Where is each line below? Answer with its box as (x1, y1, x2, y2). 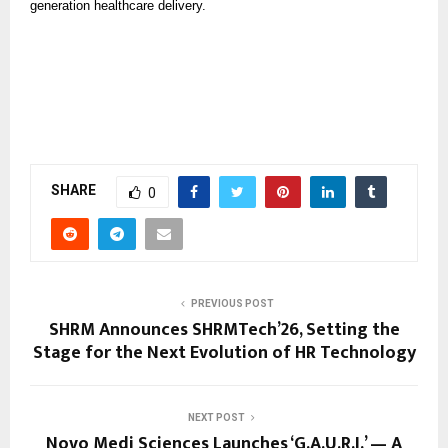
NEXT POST (187, 411, 245, 423)
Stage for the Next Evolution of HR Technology (32, 337, 416, 368)
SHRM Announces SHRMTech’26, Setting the (48, 314, 400, 345)
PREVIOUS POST (190, 297, 274, 309)
